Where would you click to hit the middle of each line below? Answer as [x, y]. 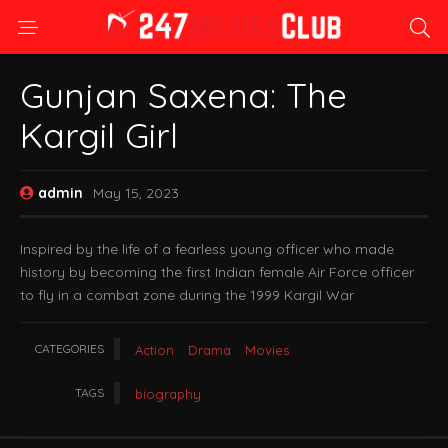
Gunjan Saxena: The [183, 95]
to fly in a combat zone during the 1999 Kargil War [187, 295]
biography [168, 394]
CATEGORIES [69, 348]
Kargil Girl [99, 135]
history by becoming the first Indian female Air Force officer [217, 272]
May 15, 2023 [136, 193]
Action [154, 350]
